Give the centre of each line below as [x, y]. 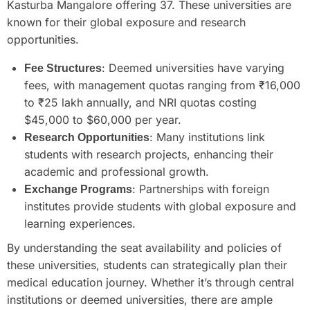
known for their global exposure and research [126, 22]
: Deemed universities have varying [193, 67]
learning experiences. [80, 223]
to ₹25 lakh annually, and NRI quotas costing [140, 102]
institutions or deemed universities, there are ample [140, 299]
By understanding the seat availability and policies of [144, 247]
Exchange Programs [78, 189]
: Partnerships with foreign [201, 189]
